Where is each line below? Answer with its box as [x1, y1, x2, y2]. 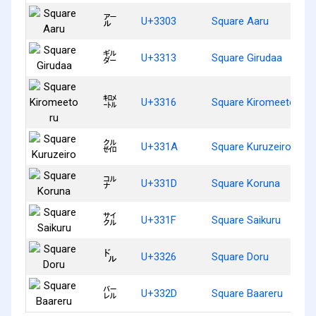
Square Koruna [212, 176, 280, 190]
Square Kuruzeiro [212, 140, 291, 153]
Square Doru [212, 250, 269, 263]
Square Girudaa [212, 51, 282, 64]
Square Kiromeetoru [212, 95, 305, 109]
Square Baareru [212, 286, 283, 300]
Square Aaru [212, 14, 269, 28]
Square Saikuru [212, 213, 281, 226]
